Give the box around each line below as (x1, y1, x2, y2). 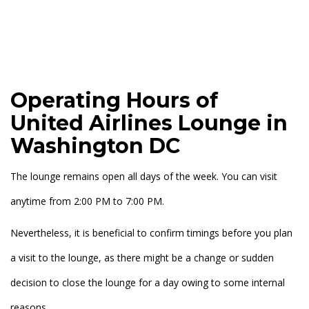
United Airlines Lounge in (10, 110, 288, 137)
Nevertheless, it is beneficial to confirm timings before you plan (10, 226, 292, 240)
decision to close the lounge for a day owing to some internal (10, 276, 285, 290)
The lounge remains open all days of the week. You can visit (10, 170, 277, 183)
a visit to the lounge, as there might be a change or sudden (10, 251, 274, 265)
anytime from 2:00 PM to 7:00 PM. (10, 195, 164, 208)
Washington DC (10, 133, 186, 159)
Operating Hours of (10, 88, 218, 114)
